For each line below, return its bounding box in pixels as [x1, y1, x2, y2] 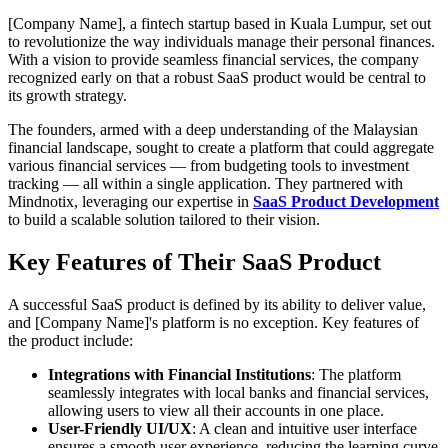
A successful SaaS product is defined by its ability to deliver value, [8, 295, 426, 313]
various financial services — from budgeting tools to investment [8, 157, 409, 175]
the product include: [8, 331, 133, 349]
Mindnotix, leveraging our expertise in [8, 193, 253, 211]
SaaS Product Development [253, 193, 439, 211]
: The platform [311, 365, 401, 383]
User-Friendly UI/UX [48, 419, 192, 437]
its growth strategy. [8, 87, 127, 105]
